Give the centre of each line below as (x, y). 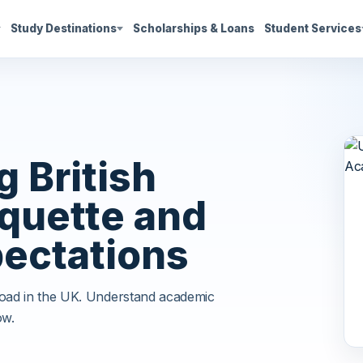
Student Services (313, 28)
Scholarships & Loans (194, 28)
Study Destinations (64, 28)
